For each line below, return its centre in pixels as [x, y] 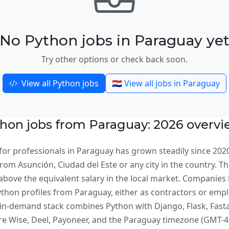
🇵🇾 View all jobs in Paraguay [166, 83]
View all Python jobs [59, 83]
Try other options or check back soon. [114, 59]
